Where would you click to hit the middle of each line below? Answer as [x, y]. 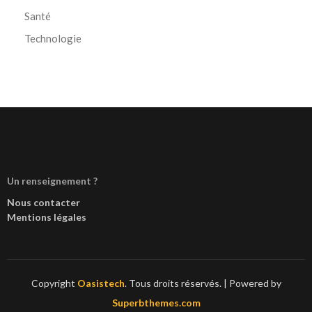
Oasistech [101, 283]
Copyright [54, 283]
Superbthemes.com [156, 303]
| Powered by [252, 283]
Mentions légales [47, 217]
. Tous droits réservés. [174, 283]
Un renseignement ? [52, 181]
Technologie [53, 38]
